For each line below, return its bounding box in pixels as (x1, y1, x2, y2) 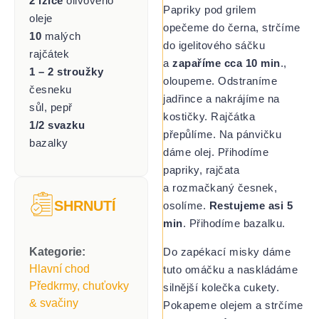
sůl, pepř (29, 100, 73, 113)
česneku (29, 83, 72, 95)
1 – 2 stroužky (29, 65, 103, 78)
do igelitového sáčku (163, 39, 266, 52)
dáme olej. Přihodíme (163, 146, 269, 159)
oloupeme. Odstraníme (163, 75, 278, 88)
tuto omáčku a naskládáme (163, 263, 298, 276)
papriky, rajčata (163, 164, 240, 177)
